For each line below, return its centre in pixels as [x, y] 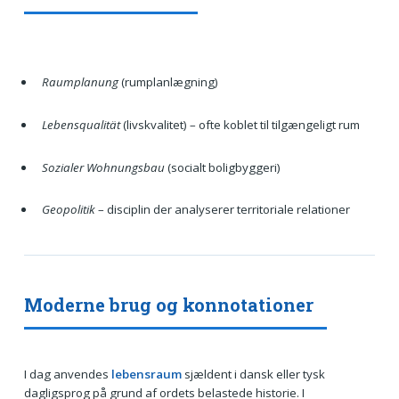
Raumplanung [80, 82]
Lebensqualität [81, 125]
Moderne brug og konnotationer [168, 305]
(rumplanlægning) [168, 82]
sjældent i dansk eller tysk [253, 375]
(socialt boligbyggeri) [222, 167]
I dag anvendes [67, 375]
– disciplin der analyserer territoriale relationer [222, 210]
